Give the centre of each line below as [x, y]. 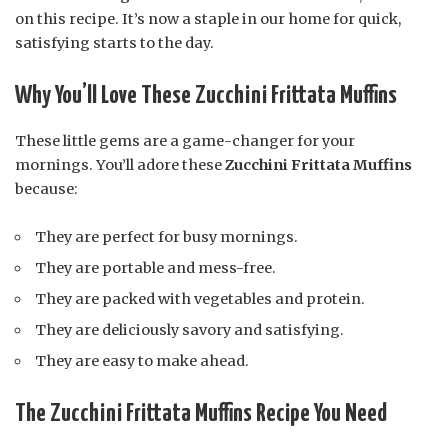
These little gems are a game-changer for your [185, 140]
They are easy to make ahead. [142, 360]
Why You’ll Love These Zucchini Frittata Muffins [206, 96]
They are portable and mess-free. [156, 267]
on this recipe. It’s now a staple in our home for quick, [208, 19]
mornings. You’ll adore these [120, 164]
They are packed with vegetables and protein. [200, 298]
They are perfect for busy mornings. [167, 236]
